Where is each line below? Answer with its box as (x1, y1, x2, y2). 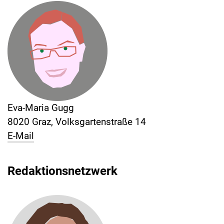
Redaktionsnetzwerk (7, 164, 117, 178)
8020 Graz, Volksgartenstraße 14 (7, 116, 146, 128)
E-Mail (7, 130, 34, 142)
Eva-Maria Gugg (7, 102, 74, 114)
